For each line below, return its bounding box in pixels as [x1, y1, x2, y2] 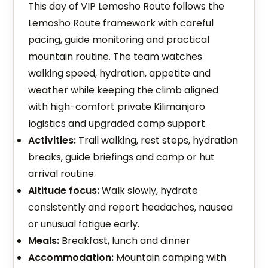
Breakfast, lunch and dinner [59, 234, 191, 248]
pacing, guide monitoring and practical [28, 33, 210, 47]
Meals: [28, 234, 60, 248]
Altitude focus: [28, 184, 100, 197]
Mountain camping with [114, 251, 227, 264]
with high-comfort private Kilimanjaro [28, 100, 206, 114]
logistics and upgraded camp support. [28, 117, 208, 130]
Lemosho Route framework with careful [28, 16, 214, 30]
